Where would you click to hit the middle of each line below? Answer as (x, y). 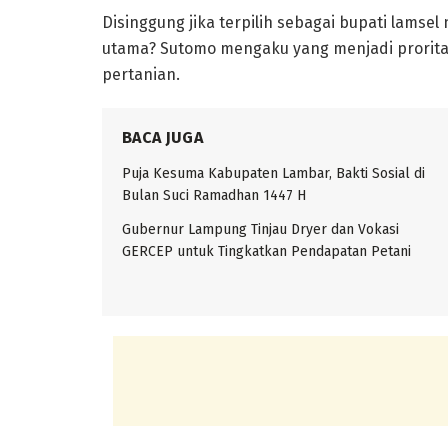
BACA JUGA (162, 137)
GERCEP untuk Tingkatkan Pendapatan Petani (266, 251)
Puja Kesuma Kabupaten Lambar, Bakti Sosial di (273, 173)
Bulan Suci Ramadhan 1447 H (214, 195)
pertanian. (141, 74)
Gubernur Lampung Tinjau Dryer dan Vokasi (260, 229)
